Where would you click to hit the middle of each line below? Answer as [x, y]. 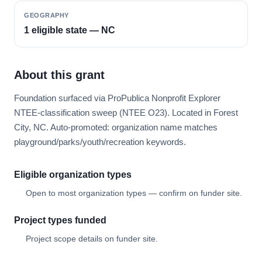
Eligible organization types [73, 175]
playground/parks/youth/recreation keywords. [100, 142]
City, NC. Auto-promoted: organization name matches [116, 127]
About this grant [59, 75]
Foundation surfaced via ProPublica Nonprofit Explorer [117, 98]
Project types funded [60, 220]
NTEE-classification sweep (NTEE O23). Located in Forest [126, 113]
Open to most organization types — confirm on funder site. [134, 193]
